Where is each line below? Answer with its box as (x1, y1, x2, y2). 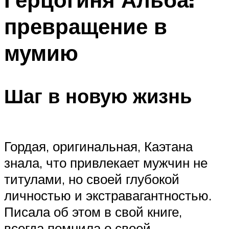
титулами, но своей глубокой (4, 170, 179, 187)
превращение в (4, 12, 167, 39)
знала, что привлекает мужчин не (4, 154, 208, 171)
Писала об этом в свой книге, (4, 203, 182, 220)
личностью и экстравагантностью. (4, 187, 212, 203)
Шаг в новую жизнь (4, 83, 192, 109)
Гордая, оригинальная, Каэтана (4, 138, 193, 154)
